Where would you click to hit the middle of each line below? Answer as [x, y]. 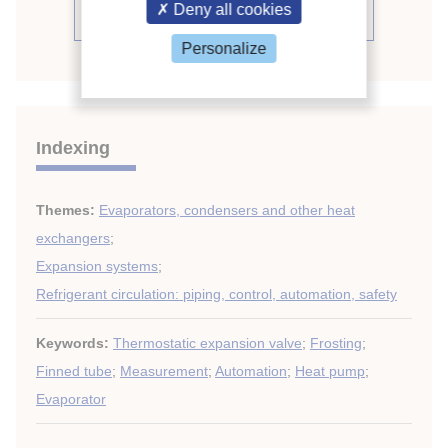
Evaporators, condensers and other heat [227, 210]
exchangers [73, 238]
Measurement [164, 371]
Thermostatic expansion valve [207, 343]
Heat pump [330, 371]
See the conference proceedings [224, 17]
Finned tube [74, 371]
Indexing [73, 148]
